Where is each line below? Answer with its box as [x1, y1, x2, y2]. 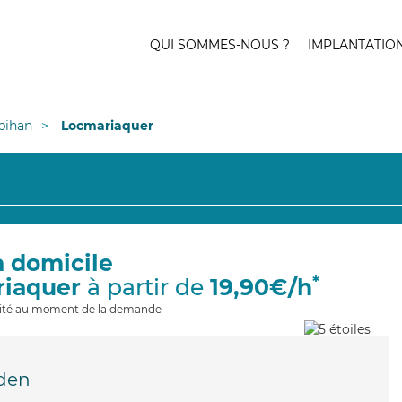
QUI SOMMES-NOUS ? [150, 37, 290, 53]
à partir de [80, 274, 210, 301]
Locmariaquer [61, 118, 153, 134]
